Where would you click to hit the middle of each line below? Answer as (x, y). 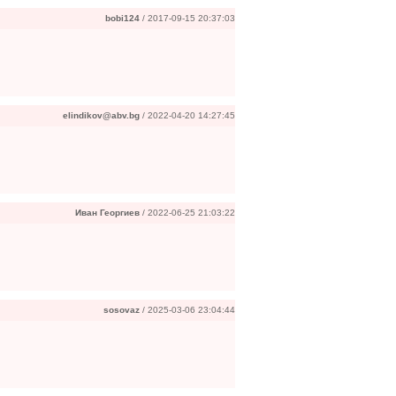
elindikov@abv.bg (101, 115)
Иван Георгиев (107, 213)
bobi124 (122, 18)
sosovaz (122, 310)
